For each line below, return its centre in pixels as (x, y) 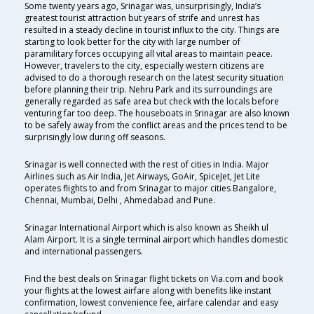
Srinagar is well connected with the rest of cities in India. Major (147, 165)
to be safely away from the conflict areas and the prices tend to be (156, 125)
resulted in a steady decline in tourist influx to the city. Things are (152, 30)
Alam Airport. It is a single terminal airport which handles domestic (156, 240)
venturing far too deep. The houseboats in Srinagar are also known (157, 114)
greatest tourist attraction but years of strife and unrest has (142, 18)
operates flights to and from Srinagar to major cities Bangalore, (150, 189)
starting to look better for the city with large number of (132, 42)
